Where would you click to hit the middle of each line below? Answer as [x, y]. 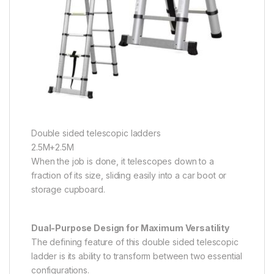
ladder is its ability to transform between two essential [137, 256]
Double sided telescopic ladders [96, 133]
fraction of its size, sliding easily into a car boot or [129, 176]
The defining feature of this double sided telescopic [135, 242]
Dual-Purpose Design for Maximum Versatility [130, 228]
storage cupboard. [68, 190]
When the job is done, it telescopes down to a [123, 161]
